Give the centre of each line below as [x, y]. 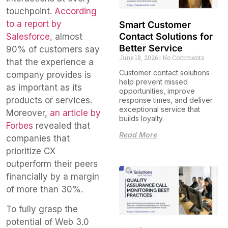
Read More [138, 134]
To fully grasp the [42, 209]
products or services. [49, 100]
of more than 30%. [45, 189]
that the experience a [50, 62]
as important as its [44, 87]
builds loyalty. [141, 118]
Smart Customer [155, 24]
